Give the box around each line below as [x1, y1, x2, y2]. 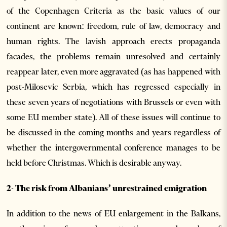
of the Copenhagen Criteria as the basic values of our [7, 5, 220, 16]
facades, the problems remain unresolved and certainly [7, 51, 220, 61]
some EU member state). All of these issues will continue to [7, 111, 220, 122]
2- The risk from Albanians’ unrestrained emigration [7, 182, 209, 193]
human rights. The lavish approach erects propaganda [7, 35, 220, 46]
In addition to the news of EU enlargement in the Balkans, [7, 208, 220, 218]
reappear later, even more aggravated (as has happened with [7, 66, 220, 77]
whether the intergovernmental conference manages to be [7, 142, 220, 153]
